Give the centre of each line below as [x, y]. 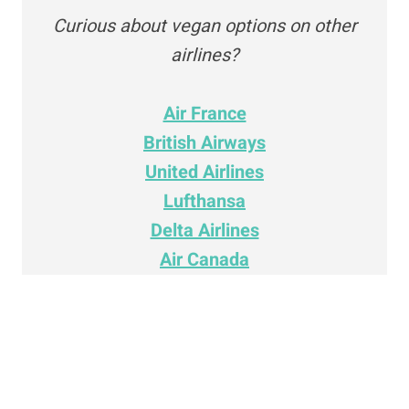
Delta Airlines [204, 231]
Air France [204, 114]
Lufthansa [204, 201]
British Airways [204, 143]
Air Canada [204, 260]
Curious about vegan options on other [204, 26]
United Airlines [204, 172]
